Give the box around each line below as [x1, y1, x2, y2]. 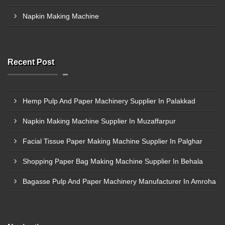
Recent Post [8, 58, 54, 66]
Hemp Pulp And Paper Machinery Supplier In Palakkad [23, 97, 195, 105]
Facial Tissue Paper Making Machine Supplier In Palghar [23, 137, 202, 145]
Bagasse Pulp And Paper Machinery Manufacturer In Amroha [23, 177, 216, 185]
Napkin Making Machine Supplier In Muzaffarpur [23, 117, 176, 125]
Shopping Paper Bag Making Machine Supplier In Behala [23, 157, 203, 165]
